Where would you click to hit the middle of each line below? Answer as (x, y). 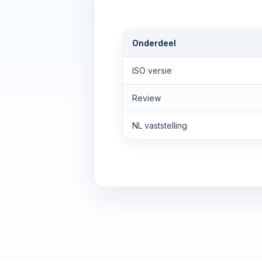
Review (146, 98)
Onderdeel (154, 43)
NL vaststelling (160, 125)
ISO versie (152, 70)
